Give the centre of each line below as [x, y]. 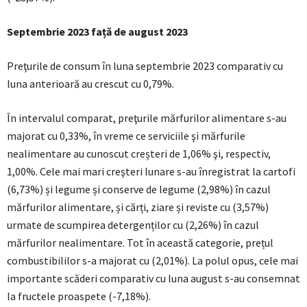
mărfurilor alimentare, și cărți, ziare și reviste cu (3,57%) [138, 207]
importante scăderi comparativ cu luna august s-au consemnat [153, 279]
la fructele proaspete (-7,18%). [79, 296]
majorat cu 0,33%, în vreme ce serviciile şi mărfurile [126, 136]
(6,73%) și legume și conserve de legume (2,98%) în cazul [139, 189]
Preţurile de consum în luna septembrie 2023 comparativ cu [145, 66]
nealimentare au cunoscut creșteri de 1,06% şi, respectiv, [139, 154]
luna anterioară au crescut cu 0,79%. [90, 84]
